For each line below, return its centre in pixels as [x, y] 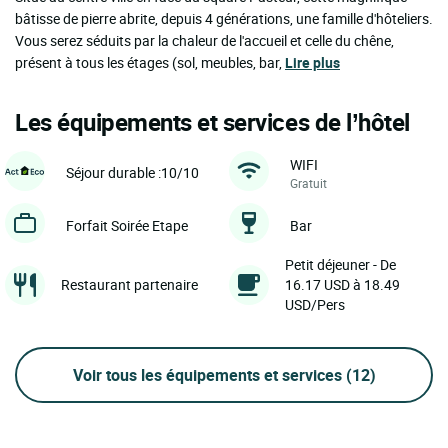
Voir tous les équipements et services [209, 375]
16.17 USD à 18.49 [342, 285]
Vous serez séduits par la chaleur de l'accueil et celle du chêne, [204, 41]
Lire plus [312, 63]
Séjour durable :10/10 [132, 173]
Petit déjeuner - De [340, 265]
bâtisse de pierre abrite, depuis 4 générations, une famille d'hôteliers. [224, 19]
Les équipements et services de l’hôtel [212, 122]
